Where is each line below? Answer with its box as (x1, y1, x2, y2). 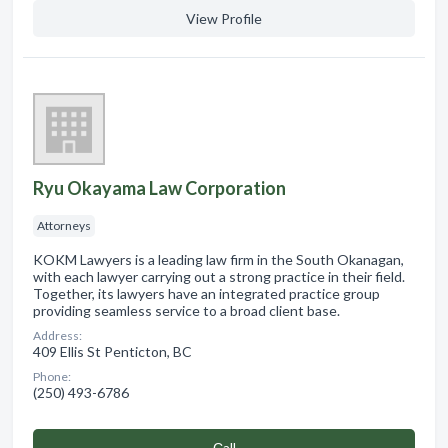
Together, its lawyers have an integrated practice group (33, 284, 380, 302)
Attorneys (37, 217, 91, 233)
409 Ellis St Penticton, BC (33, 342, 192, 360)
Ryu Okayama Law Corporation (33, 176, 286, 199)
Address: (33, 327, 82, 343)
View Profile (186, 9, 262, 27)
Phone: (33, 368, 71, 384)
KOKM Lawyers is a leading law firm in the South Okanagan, (33, 250, 404, 268)
